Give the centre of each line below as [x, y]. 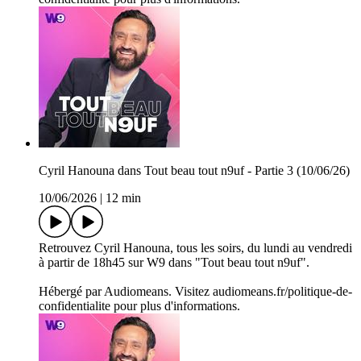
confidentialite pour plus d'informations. [139, 306]
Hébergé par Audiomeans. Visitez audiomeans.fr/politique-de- [195, 292]
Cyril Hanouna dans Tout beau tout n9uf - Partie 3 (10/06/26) [194, 171]
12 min [123, 198]
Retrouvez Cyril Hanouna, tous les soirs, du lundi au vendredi [195, 248]
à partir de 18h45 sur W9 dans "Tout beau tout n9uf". [174, 263]
